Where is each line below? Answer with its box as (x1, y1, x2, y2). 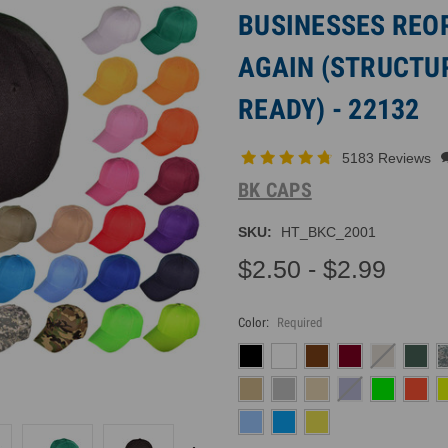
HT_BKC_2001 (280, 223, 376, 240)
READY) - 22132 (238, 93, 420, 126)
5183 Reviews (342, 149, 435, 166)
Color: (238, 314, 272, 330)
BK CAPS (238, 177, 312, 202)
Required (276, 314, 322, 330)
